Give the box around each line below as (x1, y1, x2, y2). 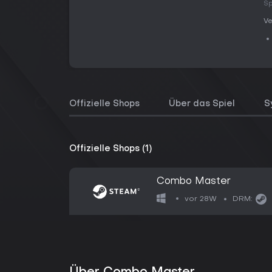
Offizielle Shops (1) (69, 145, 152, 153)
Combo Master (157, 177, 231, 186)
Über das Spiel (169, 100, 235, 108)
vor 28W (185, 195, 217, 203)
